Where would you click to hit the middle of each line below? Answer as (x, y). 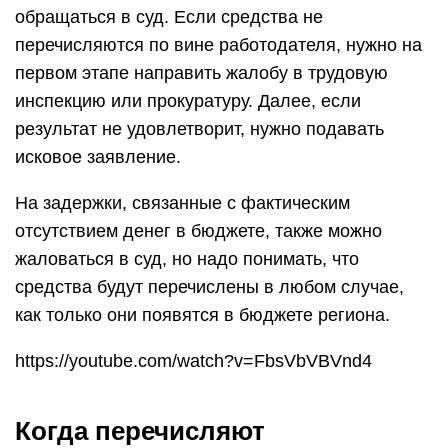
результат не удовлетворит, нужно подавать (199, 129)
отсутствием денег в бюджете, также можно (198, 231)
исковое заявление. (98, 157)
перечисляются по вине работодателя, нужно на (218, 45)
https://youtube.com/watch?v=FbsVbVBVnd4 (193, 361)
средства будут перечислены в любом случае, (209, 287)
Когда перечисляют (140, 431)
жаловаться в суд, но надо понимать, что (187, 259)
